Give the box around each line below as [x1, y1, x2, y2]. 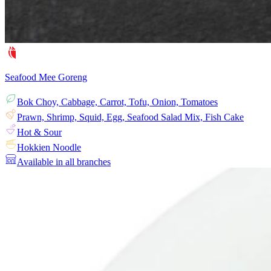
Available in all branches [17, 157, 111, 168]
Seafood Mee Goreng [5, 72, 87, 83]
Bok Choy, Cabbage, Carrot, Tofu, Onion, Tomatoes [17, 97, 218, 108]
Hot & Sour [17, 127, 62, 138]
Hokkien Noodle [17, 142, 81, 153]
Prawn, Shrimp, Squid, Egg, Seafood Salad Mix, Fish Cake [17, 112, 244, 123]
